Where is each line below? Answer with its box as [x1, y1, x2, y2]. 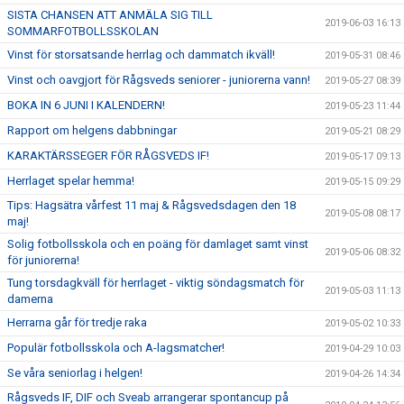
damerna [7, 292, 53, 306]
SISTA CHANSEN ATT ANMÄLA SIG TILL [7, 8, 213, 22]
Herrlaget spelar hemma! [7, 174, 134, 188]
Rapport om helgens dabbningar [7, 124, 177, 137]
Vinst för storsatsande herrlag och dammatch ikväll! [7, 48, 275, 61]
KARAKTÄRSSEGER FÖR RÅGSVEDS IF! [7, 149, 209, 162]
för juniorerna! [7, 253, 79, 267]
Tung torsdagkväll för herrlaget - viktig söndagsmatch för [7, 276, 304, 289]
